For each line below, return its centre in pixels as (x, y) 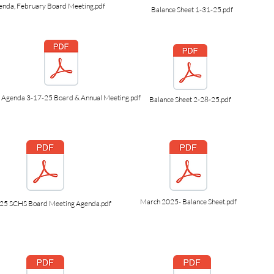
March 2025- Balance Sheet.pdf (188, 202)
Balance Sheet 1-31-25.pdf (192, 9)
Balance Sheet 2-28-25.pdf (190, 99)
